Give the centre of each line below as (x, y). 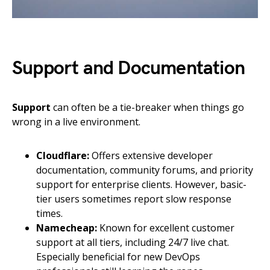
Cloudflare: (63, 156)
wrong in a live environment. (76, 122)
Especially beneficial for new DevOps (118, 257)
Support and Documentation (128, 69)
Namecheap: (67, 228)
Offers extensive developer (151, 156)
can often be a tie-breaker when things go (147, 108)
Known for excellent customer (166, 228)
